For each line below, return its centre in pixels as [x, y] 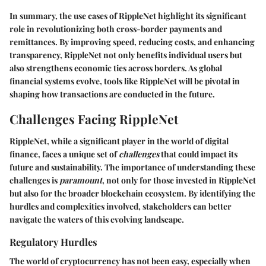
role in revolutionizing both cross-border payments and [116, 28]
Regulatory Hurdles [53, 242]
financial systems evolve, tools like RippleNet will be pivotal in [125, 81]
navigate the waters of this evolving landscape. [97, 220]
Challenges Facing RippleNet [94, 118]
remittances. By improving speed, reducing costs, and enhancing [132, 42]
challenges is [34, 180]
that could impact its [198, 154]
